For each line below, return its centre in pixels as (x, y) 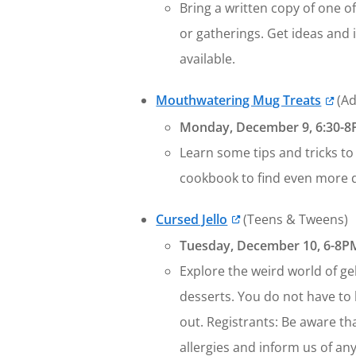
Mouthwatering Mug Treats (239, 101)
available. (208, 59)
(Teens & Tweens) (294, 219)
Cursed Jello (192, 219)
